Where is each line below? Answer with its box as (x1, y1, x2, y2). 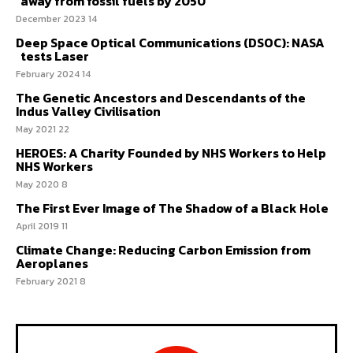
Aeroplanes (16, 254, 88, 273)
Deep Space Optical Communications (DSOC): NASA (16, 33, 325, 53)
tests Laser (20, 46, 89, 66)
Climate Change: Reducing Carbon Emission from (16, 240, 310, 260)
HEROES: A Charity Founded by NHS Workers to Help (16, 143, 326, 163)
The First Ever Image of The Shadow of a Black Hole (16, 199, 329, 218)
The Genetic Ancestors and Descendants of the (16, 88, 306, 108)
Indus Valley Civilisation (16, 102, 161, 121)
